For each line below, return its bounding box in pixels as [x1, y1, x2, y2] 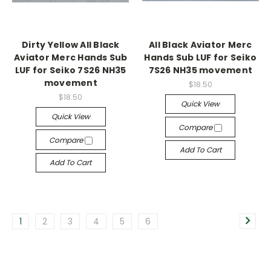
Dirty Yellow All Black [22, 39, 120, 51]
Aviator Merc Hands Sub [14, 51, 128, 64]
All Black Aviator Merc [149, 39, 252, 51]
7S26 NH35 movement [148, 64, 252, 77]
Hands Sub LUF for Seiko [144, 51, 257, 64]
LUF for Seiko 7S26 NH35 [15, 64, 126, 77]
